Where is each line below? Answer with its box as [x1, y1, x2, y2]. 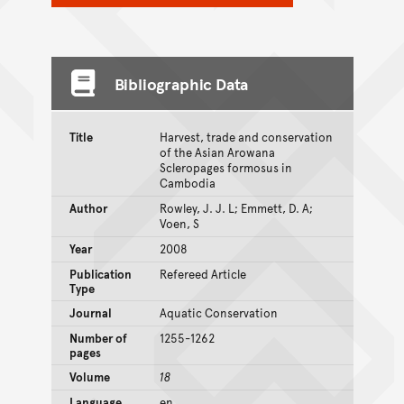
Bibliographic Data [114, 71, 249, 95]
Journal [69, 304, 112, 321]
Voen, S [159, 215, 199, 232]
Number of [69, 329, 127, 346]
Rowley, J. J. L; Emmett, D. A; [159, 199, 313, 216]
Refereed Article [159, 265, 246, 282]
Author [69, 199, 107, 216]
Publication [69, 265, 132, 282]
